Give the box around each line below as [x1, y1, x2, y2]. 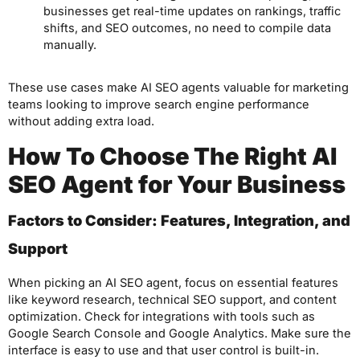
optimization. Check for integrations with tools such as [8, 309, 315, 324]
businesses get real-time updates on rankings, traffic [43, 4, 341, 19]
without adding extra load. [8, 114, 154, 129]
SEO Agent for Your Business [8, 170, 346, 198]
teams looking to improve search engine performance [8, 97, 309, 112]
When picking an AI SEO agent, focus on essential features [8, 275, 338, 290]
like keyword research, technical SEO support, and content [8, 292, 337, 307]
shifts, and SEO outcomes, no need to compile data [43, 21, 331, 36]
